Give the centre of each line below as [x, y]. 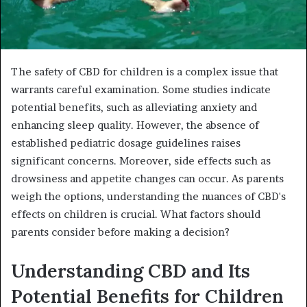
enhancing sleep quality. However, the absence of [135, 125]
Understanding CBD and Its [131, 270]
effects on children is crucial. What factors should [136, 214]
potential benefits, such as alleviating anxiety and [134, 107]
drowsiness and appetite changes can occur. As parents [147, 178]
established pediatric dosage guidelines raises [126, 143]
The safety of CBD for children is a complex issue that [145, 71]
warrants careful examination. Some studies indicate [141, 89]
